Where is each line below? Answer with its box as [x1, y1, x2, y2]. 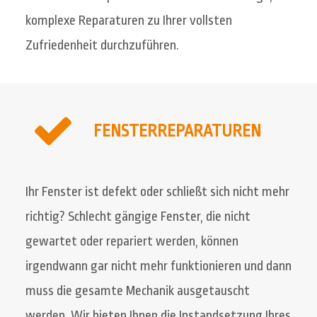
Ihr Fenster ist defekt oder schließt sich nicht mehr [25, 184, 289, 200]
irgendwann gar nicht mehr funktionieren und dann [25, 258, 292, 274]
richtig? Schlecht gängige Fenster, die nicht [25, 209, 250, 224]
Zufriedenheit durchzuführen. [25, 38, 179, 53]
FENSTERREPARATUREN [93, 122, 261, 141]
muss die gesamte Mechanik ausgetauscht [25, 283, 250, 299]
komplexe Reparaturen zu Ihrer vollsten [25, 13, 232, 28]
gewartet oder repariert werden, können [25, 234, 238, 249]
